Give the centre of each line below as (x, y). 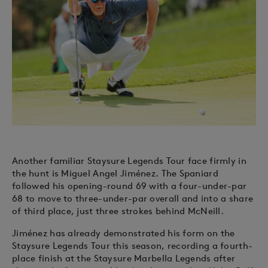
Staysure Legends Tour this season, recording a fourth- (133, 246)
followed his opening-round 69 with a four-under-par (130, 186)
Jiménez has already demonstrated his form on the (124, 233)
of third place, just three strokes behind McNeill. (118, 211)
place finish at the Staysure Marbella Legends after (124, 258)
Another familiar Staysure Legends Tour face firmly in (129, 161)
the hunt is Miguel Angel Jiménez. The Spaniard (115, 173)
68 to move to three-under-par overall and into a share (133, 199)
